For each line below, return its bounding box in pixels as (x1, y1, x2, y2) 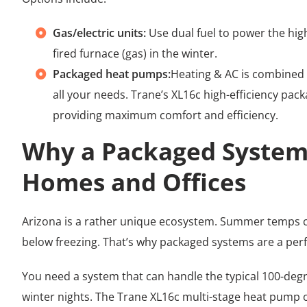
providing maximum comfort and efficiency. (53, 108, 278, 123)
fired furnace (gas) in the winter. (53, 46, 217, 62)
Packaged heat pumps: (53, 66, 171, 82)
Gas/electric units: (53, 25, 149, 41)
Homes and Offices (22, 166, 246, 199)
